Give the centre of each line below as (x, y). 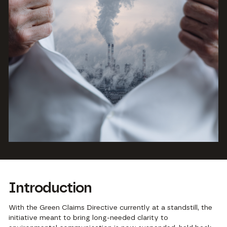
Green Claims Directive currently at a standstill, (119, 208)
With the (23, 208)
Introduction (50, 188)
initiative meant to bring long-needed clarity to (89, 218)
